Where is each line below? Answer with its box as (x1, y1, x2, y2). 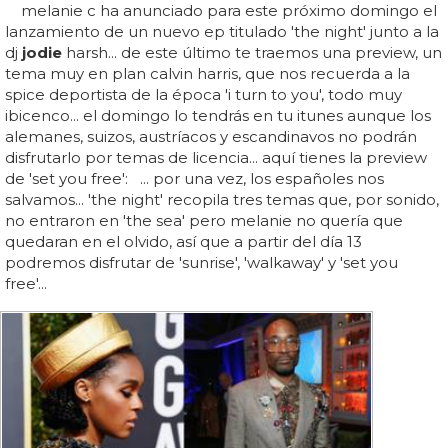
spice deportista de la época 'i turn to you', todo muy (5, 84, 402, 104)
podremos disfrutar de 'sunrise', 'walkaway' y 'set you (5, 252, 398, 272)
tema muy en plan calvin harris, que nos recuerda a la (5, 63, 410, 83)
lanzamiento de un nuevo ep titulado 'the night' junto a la (5, 21, 439, 41)
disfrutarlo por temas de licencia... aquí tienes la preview (5, 147, 427, 167)
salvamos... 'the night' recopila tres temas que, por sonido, (5, 189, 439, 209)
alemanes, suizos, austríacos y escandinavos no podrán (5, 126, 417, 146)
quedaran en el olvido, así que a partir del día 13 (5, 231, 362, 251)
